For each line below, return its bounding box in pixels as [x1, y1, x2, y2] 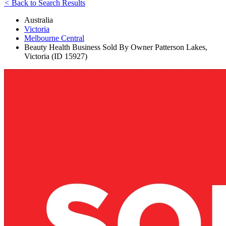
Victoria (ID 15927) [24, 51, 87, 61]
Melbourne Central [24, 33, 84, 42]
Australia [24, 15, 53, 24]
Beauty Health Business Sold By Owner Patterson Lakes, [24, 42, 207, 51]
